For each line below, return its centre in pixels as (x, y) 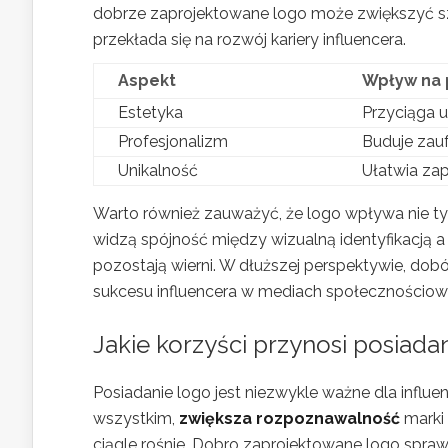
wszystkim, (136, 418)
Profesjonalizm (173, 141)
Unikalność (158, 170)
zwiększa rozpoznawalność (289, 418)
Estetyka (150, 112)
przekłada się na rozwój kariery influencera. (249, 39)
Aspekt (147, 80)
